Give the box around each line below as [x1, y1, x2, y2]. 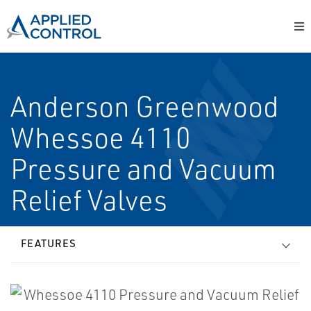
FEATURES [21, 237, 76, 250]
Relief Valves [10, 183, 167, 217]
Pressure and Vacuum [10, 151, 276, 186]
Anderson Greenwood [10, 89, 279, 124]
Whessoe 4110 [10, 120, 191, 155]
